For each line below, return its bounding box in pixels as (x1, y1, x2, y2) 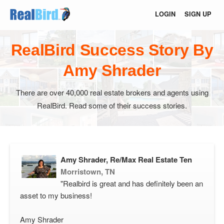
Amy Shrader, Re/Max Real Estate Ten (60, 154, 192, 165)
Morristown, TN (60, 166, 115, 177)
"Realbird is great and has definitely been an (60, 178, 203, 188)
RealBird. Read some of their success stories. (37, 100, 187, 110)
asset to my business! (20, 190, 92, 200)
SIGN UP (184, 9, 211, 18)
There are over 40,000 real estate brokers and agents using (15, 87, 208, 97)
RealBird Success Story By (10, 41, 213, 59)
